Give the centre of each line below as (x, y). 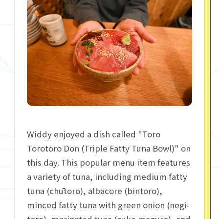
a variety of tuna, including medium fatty (107, 177)
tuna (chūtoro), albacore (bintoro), (94, 191)
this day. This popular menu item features (108, 163)
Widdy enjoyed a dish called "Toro (93, 134)
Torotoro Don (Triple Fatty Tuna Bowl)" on (109, 148)
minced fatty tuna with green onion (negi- (108, 205)
